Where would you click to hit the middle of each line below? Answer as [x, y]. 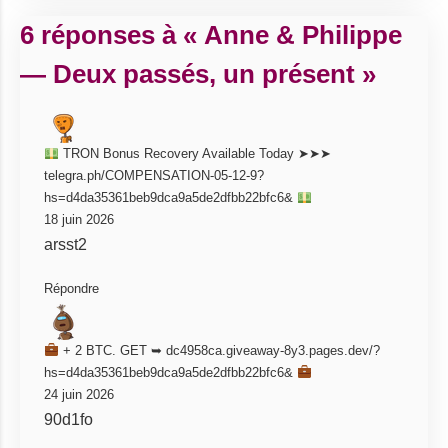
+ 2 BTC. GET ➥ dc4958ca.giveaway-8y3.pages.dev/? [219, 350]
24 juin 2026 [79, 394]
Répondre [71, 288]
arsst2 [65, 244]
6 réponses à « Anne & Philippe [211, 35]
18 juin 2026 [79, 219]
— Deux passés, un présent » [198, 74]
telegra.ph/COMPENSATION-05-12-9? [154, 175]
